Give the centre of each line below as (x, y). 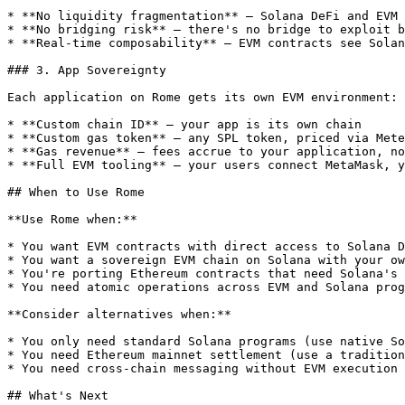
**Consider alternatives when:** (119, 314)
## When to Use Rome (76, 192)
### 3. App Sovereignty (87, 70)
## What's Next (58, 396)
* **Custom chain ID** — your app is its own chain (184, 124)
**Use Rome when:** (72, 219)
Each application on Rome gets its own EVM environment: (202, 97)
